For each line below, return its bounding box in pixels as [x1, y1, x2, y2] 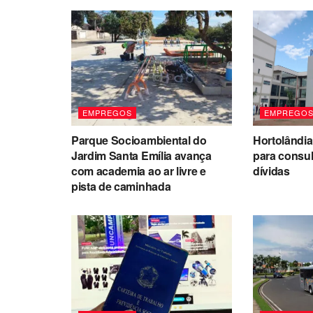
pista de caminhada [71, 177, 171, 194]
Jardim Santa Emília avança [71, 147, 212, 163]
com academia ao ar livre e [71, 162, 206, 179]
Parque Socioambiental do [71, 131, 207, 148]
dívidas [252, 162, 290, 179]
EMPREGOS [82, 106, 132, 118]
